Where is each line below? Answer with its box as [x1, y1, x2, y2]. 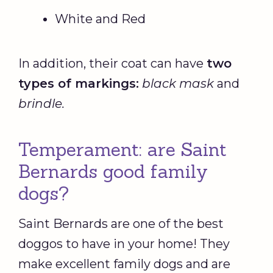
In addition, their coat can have [18, 55, 207, 71]
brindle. [18, 96, 65, 111]
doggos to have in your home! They [18, 236, 230, 251]
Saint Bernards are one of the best [18, 216, 224, 231]
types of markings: [18, 76, 139, 91]
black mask [142, 76, 214, 91]
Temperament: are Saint [18, 137, 227, 161]
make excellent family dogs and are [18, 256, 230, 271]
